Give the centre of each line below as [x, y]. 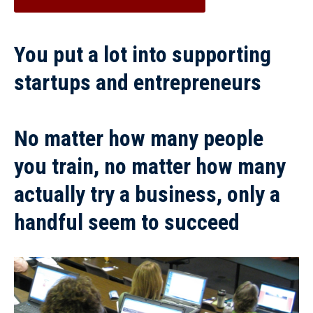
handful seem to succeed [127, 222]
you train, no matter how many [150, 166]
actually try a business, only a [147, 194]
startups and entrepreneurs [138, 82]
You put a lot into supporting [143, 54]
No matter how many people [139, 138]
